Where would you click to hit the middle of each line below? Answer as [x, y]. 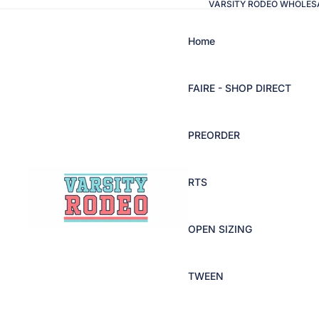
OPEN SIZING [220, 229]
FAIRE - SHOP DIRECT [240, 88]
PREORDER [214, 135]
